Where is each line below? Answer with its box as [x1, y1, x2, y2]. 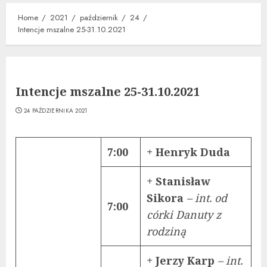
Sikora [147, 190, 187, 205]
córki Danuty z [147, 207, 221, 222]
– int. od [187, 190, 227, 205]
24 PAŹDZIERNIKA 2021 [23, 105, 88, 115]
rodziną [147, 223, 186, 238]
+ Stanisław [147, 173, 210, 188]
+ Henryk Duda [147, 144, 230, 159]
